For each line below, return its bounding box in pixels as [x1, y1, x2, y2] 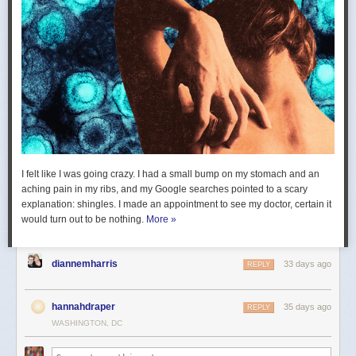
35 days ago [284, 301, 331, 311]
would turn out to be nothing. [21, 213, 146, 225]
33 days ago [284, 258, 331, 269]
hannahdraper [52, 300, 115, 312]
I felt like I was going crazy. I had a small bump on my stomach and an [21, 168, 319, 180]
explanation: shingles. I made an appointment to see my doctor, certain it [21, 198, 331, 210]
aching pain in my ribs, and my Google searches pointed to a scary [21, 183, 308, 195]
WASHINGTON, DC [52, 318, 122, 327]
